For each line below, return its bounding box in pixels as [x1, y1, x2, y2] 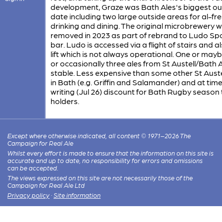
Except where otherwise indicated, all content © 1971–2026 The [7, 131, 191, 139]
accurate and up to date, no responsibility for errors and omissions [7, 156, 203, 164]
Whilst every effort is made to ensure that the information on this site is [7, 149, 214, 157]
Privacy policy [7, 191, 50, 199]
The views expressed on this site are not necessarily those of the [7, 173, 193, 181]
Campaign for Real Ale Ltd [7, 181, 85, 189]
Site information [54, 191, 101, 199]
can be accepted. [7, 164, 59, 171]
